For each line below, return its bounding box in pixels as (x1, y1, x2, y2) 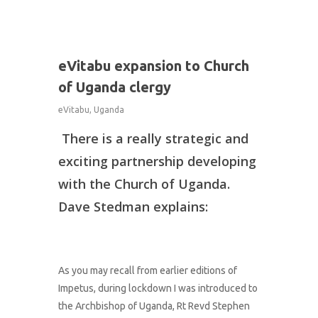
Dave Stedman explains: (58, 198, 209, 216)
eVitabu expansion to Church (58, 57, 249, 75)
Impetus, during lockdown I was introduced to (58, 283, 258, 295)
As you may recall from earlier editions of (58, 265, 238, 277)
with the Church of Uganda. (58, 175, 231, 193)
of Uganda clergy (58, 79, 171, 96)
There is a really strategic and (58, 130, 249, 148)
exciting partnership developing (58, 153, 257, 170)
